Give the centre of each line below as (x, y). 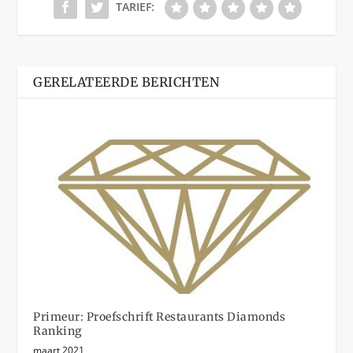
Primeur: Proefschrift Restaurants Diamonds (160, 317)
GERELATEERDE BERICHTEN (126, 82)
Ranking (58, 331)
